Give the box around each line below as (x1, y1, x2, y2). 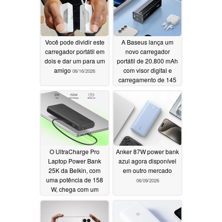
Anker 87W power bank (116, 147, 179, 156)
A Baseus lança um (121, 38, 173, 47)
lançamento (47, 204, 80, 213)
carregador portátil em (45, 47, 105, 56)
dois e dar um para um (44, 56, 105, 65)
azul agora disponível (118, 157, 176, 166)
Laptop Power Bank (48, 157, 101, 166)
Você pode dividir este (45, 38, 105, 47)
